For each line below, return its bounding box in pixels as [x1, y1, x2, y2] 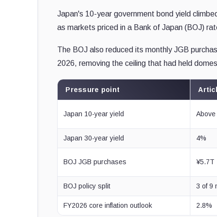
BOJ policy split [63, 182, 111, 190]
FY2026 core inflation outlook [63, 201, 153, 209]
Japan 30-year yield [63, 134, 124, 142]
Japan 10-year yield [63, 109, 124, 118]
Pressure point [65, 85, 120, 93]
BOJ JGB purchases [63, 157, 127, 166]
